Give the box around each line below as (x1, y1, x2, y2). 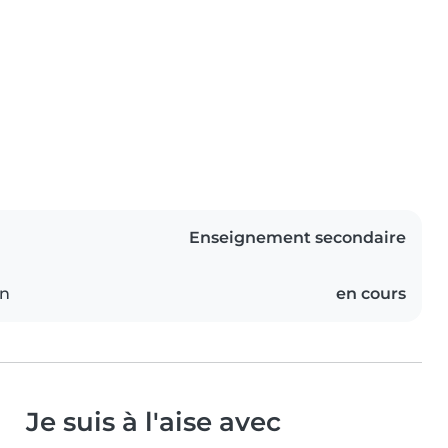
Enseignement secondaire (189, 228, 406, 248)
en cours (336, 284, 406, 304)
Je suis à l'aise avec (26, 406, 281, 438)
